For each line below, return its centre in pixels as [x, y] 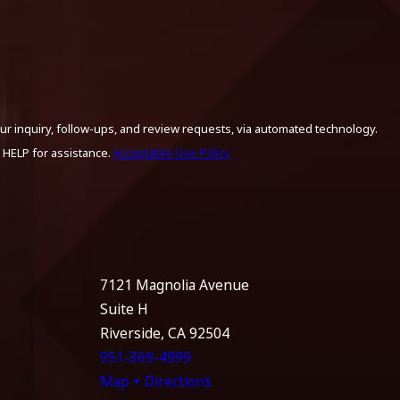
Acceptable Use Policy [172, 153]
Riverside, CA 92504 [165, 333]
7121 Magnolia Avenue [175, 285]
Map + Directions [156, 382]
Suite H [124, 309]
